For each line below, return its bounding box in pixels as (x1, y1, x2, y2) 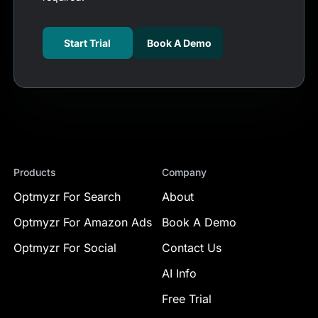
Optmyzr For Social (13, 241, 116, 256)
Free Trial (162, 292, 212, 307)
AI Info (162, 266, 197, 281)
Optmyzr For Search (13, 190, 121, 204)
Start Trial (64, 37, 111, 50)
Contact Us (162, 241, 221, 256)
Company (162, 166, 207, 179)
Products (13, 166, 56, 179)
